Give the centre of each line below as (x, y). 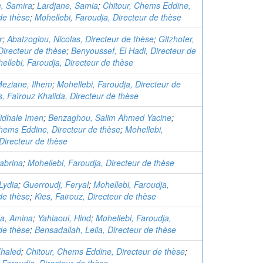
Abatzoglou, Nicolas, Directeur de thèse (80, 39)
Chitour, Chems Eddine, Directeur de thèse (105, 251)
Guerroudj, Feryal (56, 184)
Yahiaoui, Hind (64, 218)
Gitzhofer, (176, 39)
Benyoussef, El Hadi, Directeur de (134, 50)
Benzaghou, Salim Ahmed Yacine (110, 117)
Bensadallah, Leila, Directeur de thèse (105, 230)
